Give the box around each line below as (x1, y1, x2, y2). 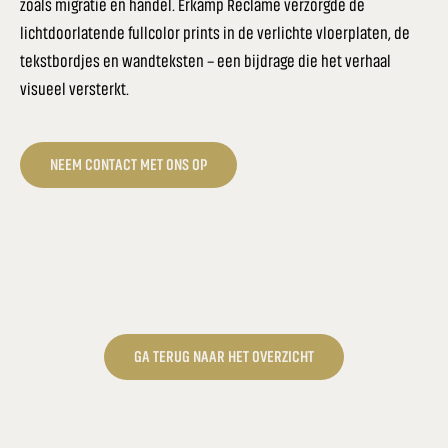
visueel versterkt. (20, 79, 129, 98)
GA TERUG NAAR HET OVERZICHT (134, 348, 314, 366)
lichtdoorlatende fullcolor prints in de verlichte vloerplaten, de (20, 23, 410, 42)
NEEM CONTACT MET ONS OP (50, 156, 207, 174)
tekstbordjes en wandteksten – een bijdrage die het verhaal (20, 51, 391, 70)
